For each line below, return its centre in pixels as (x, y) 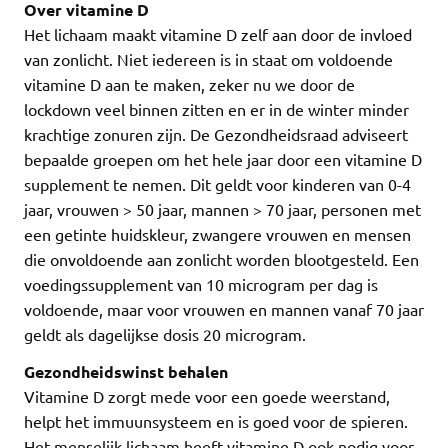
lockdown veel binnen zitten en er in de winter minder (216, 109)
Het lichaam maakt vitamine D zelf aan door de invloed (218, 34)
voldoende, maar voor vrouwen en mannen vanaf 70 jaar (224, 309)
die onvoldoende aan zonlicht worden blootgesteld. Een (221, 259)
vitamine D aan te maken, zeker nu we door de (189, 84)
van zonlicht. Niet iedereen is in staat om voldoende (208, 59)
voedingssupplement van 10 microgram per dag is (201, 284)
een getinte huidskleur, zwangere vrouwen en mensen (217, 234)
